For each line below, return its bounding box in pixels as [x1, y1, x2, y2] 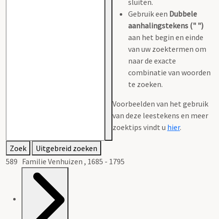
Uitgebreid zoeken [36, 143, 97, 153]
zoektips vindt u [112, 122, 167, 132]
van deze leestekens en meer [112, 110, 208, 120]
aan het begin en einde [128, 32, 203, 42]
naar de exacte [128, 55, 176, 66]
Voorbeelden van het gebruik [112, 98, 208, 109]
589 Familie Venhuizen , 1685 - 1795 [6, 156, 125, 166]
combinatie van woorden [128, 67, 211, 77]
